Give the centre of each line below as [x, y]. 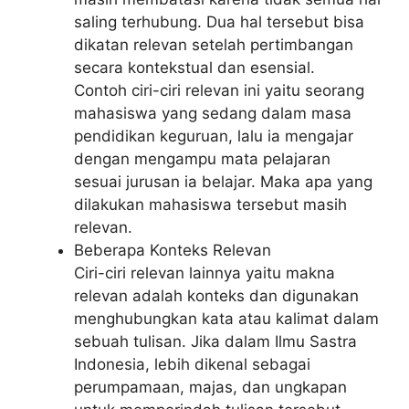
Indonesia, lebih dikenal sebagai [192, 364]
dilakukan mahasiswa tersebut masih [210, 204]
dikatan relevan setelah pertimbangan [214, 45]
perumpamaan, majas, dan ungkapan [210, 387]
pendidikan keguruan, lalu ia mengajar [214, 136]
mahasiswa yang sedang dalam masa [213, 113]
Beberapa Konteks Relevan [173, 250]
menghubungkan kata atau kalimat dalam [226, 319]
